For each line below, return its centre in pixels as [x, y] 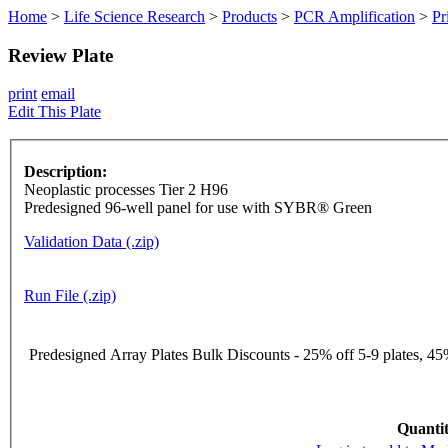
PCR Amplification [354, 16]
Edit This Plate [54, 112]
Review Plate [60, 55]
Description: [65, 172]
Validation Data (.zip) [91, 242]
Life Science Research [134, 16]
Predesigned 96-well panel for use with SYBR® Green [198, 208]
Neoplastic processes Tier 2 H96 [126, 190]
